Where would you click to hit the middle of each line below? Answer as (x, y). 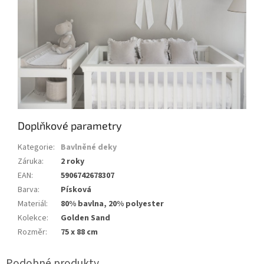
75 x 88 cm (79, 232)
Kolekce (32, 218)
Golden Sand (85, 218)
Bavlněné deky (89, 148)
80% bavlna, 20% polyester (112, 204)
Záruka (30, 162)
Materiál (32, 204)
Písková (76, 190)
